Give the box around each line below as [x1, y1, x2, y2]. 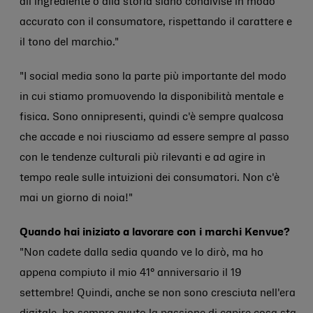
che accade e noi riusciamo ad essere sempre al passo [20, 133, 289, 143]
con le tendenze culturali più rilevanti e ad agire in [20, 153, 265, 163]
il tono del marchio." [20, 38, 119, 48]
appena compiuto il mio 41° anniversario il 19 [20, 268, 242, 278]
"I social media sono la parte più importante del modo [20, 72, 286, 82]
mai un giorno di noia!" [20, 194, 133, 203]
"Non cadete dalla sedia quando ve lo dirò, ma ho [20, 248, 263, 258]
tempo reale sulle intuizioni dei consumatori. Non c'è [20, 173, 279, 183]
